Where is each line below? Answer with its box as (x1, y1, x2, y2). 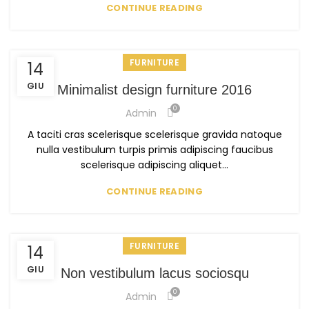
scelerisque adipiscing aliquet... (81, 158, 228, 172)
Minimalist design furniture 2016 (57, 82, 252, 98)
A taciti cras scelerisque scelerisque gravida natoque (27, 128, 282, 142)
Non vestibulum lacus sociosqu (60, 266, 249, 281)
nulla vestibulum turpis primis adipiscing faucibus (36, 143, 273, 157)
